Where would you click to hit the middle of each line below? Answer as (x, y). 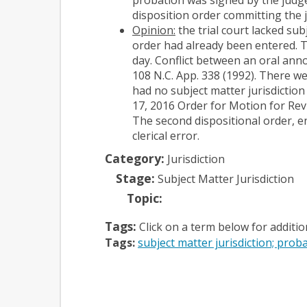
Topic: (145, 198)
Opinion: (154, 30)
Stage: (135, 178)
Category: (135, 158)
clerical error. (166, 135)
